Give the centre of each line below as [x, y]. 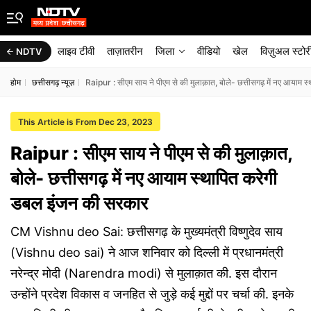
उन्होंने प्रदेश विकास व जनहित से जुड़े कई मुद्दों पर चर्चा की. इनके [152, 294]
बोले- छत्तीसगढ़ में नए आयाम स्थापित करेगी [144, 178]
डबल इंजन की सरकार [79, 203]
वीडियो [209, 51]
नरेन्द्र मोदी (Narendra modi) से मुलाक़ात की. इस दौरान [144, 273]
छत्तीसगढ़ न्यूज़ [53, 82]
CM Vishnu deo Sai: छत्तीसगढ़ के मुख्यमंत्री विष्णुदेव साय [146, 232]
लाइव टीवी [76, 51]
